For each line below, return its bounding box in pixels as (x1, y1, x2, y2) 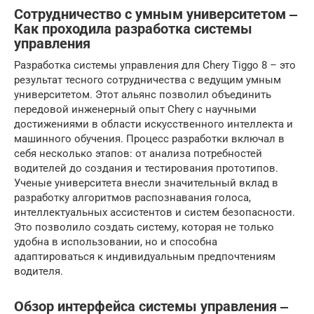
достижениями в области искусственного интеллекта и (14, 118, 293, 130)
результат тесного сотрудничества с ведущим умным (14, 74, 281, 86)
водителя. (14, 265, 63, 278)
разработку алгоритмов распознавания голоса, (14, 191, 251, 204)
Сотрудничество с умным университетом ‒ (14, 6, 297, 23)
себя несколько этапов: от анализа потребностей (14, 147, 262, 160)
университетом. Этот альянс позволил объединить (14, 88, 271, 101)
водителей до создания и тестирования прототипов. (14, 162, 278, 175)
